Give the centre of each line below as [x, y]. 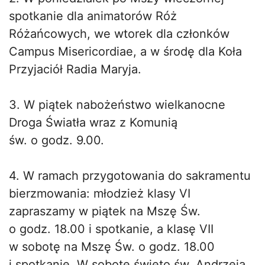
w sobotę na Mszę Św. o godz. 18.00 [112, 246]
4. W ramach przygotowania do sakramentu [130, 175]
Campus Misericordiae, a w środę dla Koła [125, 51]
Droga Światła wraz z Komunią [93, 122]
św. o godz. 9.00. [56, 140]
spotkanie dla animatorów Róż [93, 16]
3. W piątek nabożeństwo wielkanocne [117, 104]
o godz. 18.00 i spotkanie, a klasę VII [111, 229]
